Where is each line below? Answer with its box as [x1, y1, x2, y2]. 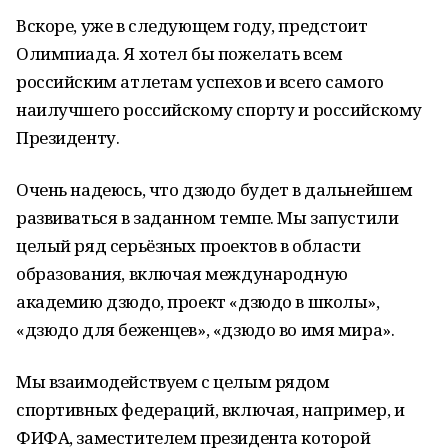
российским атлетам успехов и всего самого [16, 70, 384, 93]
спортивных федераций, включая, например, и [16, 398, 405, 421]
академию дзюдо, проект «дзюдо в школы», [16, 290, 380, 313]
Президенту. [16, 126, 120, 149]
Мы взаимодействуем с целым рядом [16, 370, 330, 393]
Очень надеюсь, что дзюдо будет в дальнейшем [16, 178, 413, 201]
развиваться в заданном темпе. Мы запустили [16, 206, 399, 229]
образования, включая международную [16, 262, 348, 285]
